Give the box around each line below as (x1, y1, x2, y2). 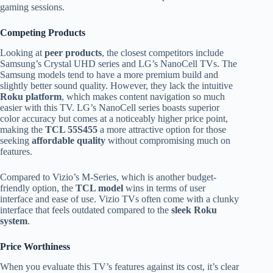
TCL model (76, 183, 123, 194)
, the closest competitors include (102, 48, 224, 58)
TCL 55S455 (45, 124, 97, 135)
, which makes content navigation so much (62, 91, 225, 102)
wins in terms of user (123, 183, 205, 194)
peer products (44, 48, 102, 58)
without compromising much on (105, 135, 230, 146)
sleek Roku (171, 205, 217, 216)
